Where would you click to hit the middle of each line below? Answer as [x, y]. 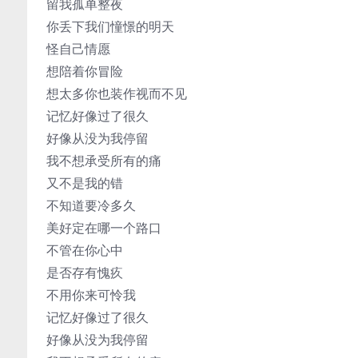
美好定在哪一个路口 [104, 228]
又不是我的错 [85, 183]
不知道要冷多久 [91, 205]
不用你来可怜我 [91, 295]
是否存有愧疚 [85, 272]
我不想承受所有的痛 [104, 161]
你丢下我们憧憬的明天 [110, 26]
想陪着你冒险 [85, 71]
